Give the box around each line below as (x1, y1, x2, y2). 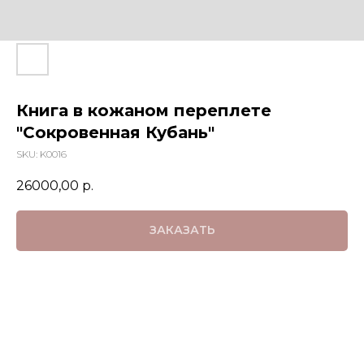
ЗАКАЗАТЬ (149, 223, 215, 238)
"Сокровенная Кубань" (16, 123, 214, 142)
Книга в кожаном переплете (16, 101, 271, 120)
